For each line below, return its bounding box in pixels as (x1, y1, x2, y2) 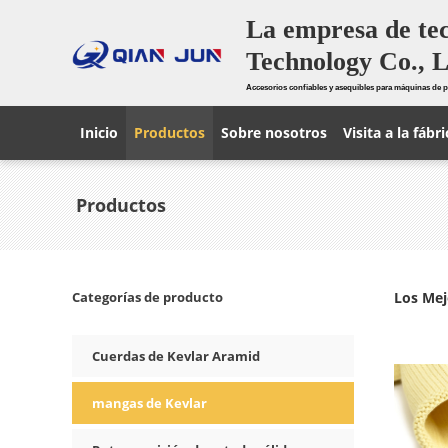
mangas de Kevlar (92, 394, 207, 412)
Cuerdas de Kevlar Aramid (92, 347, 260, 365)
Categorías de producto (72, 288, 223, 306)
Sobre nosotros (221, 123, 327, 142)
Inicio (80, 123, 118, 142)
